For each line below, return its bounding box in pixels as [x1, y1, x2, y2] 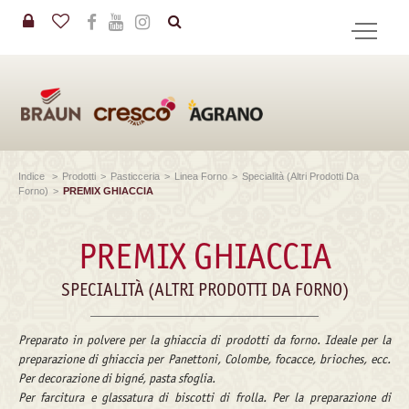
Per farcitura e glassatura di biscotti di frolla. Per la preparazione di [18, 390, 391, 405]
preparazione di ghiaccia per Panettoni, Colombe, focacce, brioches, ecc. [18, 351, 391, 367]
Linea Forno [174, 171, 227, 182]
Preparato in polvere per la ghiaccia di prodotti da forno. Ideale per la [18, 332, 391, 348]
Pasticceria [110, 171, 160, 182]
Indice [18, 171, 47, 182]
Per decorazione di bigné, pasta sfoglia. [18, 371, 215, 386]
